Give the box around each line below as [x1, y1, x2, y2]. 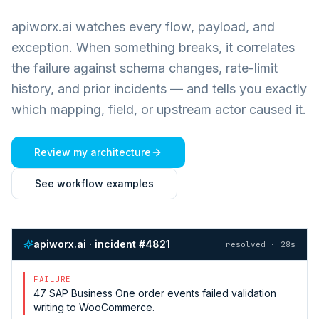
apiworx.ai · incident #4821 [33, 237, 170, 250]
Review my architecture [34, 145, 151, 158]
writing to [33, 300, 79, 313]
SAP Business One [49, 286, 135, 299]
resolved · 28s [226, 239, 296, 249]
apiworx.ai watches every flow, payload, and [11, 19, 275, 34]
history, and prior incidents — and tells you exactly [11, 80, 307, 96]
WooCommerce [79, 300, 152, 313]
